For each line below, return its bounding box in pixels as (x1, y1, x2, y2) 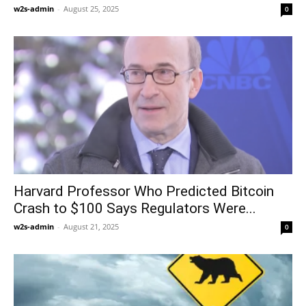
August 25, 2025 (64, 3, 119, 14)
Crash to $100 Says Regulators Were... (14, 199, 256, 217)
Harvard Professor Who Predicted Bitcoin (14, 182, 274, 199)
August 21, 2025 (64, 221, 119, 232)
